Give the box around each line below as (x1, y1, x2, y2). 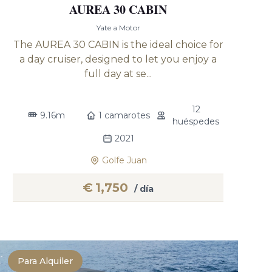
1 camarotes (98, 110, 151, 121)
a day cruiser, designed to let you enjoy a (19, 53, 217, 65)
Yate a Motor (96, 23, 140, 32)
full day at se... (84, 68, 152, 80)
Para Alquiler (18, 256, 73, 267)
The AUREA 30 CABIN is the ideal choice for (13, 39, 223, 50)
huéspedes (172, 116, 220, 127)
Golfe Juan (101, 155, 147, 166)
